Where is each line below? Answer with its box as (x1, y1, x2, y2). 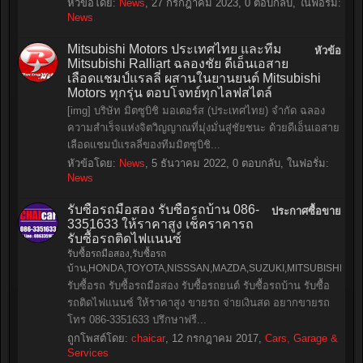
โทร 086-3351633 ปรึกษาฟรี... (67, 314, 207, 326)
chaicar (131, 332, 165, 344)
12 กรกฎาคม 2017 (172, 332, 258, 344)
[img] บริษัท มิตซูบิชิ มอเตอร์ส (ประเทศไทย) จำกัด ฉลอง (67, 105, 325, 117)
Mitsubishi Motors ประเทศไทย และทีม (67, 42, 282, 56)
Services (67, 347, 109, 359)
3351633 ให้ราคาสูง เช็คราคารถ (67, 217, 254, 231)
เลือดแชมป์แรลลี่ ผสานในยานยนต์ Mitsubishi (67, 71, 321, 85)
